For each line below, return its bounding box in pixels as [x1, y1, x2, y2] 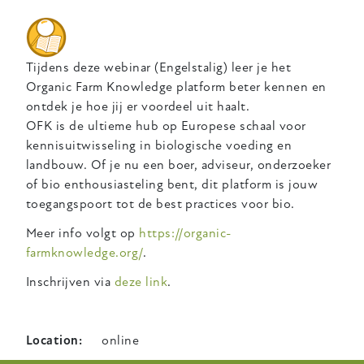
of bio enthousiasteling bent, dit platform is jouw [26, 175, 318, 193]
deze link [114, 273, 168, 290]
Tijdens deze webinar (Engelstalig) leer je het [26, 58, 292, 76]
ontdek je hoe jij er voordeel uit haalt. [26, 97, 250, 115]
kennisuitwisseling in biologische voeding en [26, 136, 292, 154]
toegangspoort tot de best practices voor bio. [26, 195, 295, 212]
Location [26, 331, 79, 349]
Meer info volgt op [26, 224, 140, 241]
